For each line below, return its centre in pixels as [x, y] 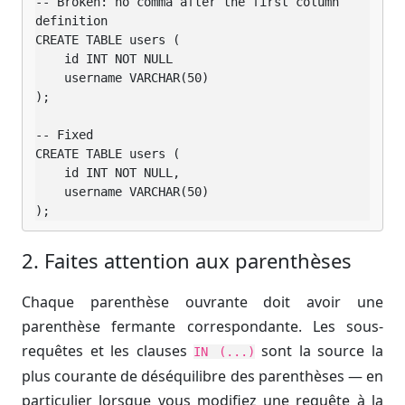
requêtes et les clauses [108, 351]
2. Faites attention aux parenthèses [187, 261]
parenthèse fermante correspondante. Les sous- [202, 327]
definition [71, 21]
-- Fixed [64, 135]
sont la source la [319, 351]
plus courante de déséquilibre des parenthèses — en [202, 377]
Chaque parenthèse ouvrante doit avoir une [202, 302]
